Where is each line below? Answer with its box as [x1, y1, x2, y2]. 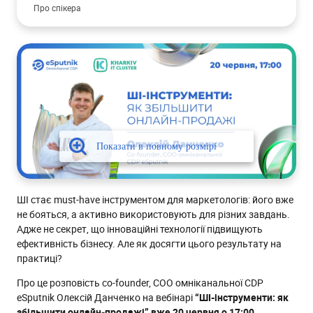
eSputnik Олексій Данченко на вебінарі [17, 291, 195, 305]
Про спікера [34, 2, 81, 13]
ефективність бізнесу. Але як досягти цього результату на [17, 237, 282, 251]
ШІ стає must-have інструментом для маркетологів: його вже [17, 193, 293, 207]
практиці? [17, 252, 62, 265]
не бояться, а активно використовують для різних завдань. [17, 208, 290, 221]
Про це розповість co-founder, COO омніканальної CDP [17, 276, 263, 290]
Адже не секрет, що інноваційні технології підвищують [17, 222, 263, 236]
